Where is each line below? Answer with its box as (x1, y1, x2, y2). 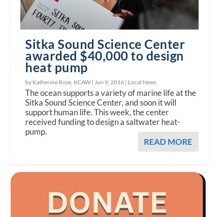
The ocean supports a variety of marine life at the (25, 87, 197, 98)
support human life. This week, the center (25, 107, 170, 117)
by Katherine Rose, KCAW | (25, 78, 95, 86)
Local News (128, 78, 157, 86)
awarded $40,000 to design (25, 47, 184, 63)
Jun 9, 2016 (94, 78, 124, 86)
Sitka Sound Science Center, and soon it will (25, 97, 177, 108)
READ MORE (143, 136, 192, 147)
